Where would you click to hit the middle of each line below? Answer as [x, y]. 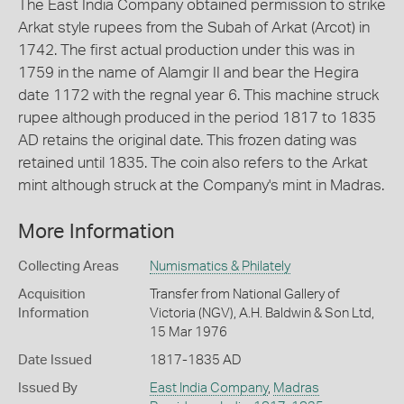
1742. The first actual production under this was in [186, 50]
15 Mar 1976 [188, 332]
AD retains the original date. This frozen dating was [188, 140]
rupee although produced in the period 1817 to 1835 [197, 118]
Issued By [48, 388]
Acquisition [52, 294]
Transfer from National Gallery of [244, 294]
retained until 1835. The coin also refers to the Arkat [193, 163]
